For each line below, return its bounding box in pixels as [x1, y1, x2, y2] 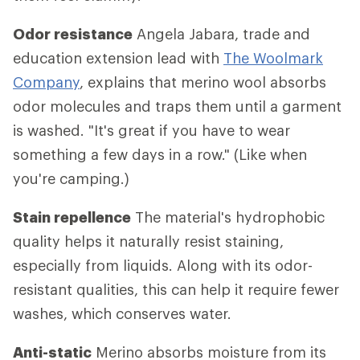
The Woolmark [223, 49, 323, 67]
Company [13, 73, 80, 91]
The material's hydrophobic [131, 208, 325, 226]
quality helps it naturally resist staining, [13, 232, 284, 250]
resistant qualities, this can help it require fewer [13, 280, 339, 298]
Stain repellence [13, 208, 131, 226]
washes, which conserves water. [13, 305, 231, 322]
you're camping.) [13, 170, 129, 187]
